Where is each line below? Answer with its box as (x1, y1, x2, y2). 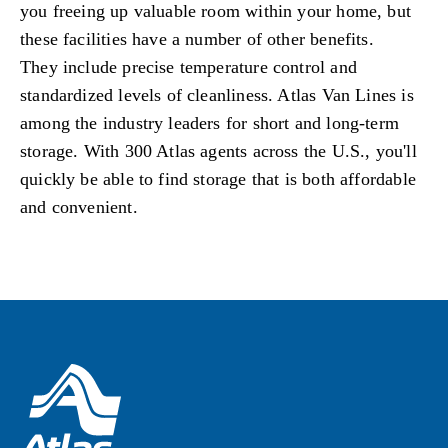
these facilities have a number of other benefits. (20, 28, 374, 49)
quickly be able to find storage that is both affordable (20, 168, 416, 189)
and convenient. (20, 196, 143, 217)
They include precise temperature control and (20, 56, 357, 77)
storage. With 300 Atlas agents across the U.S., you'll (20, 140, 417, 161)
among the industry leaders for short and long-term (20, 112, 399, 133)
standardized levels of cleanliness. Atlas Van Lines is (20, 84, 414, 105)
